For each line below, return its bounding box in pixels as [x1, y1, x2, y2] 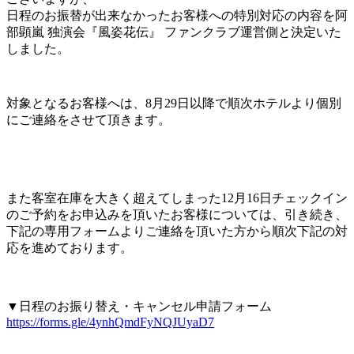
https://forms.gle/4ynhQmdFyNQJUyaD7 [6, 314, 214, 329]
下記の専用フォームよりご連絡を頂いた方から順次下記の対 [6, 224, 348, 238]
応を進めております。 [6, 240, 133, 254]
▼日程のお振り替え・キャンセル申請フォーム [6, 299, 272, 313]
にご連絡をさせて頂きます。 [6, 112, 171, 126]
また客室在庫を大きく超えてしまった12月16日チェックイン [6, 190, 348, 205]
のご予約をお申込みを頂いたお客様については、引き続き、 [6, 207, 348, 221]
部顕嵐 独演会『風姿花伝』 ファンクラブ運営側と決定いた [6, 24, 341, 39]
